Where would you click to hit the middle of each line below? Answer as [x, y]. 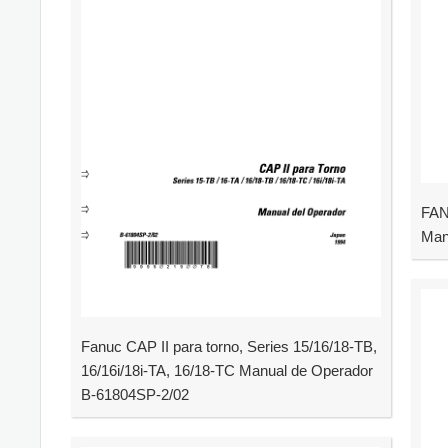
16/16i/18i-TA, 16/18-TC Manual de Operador [227, 370]
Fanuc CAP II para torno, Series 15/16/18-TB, [229, 346]
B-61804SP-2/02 [135, 394]
